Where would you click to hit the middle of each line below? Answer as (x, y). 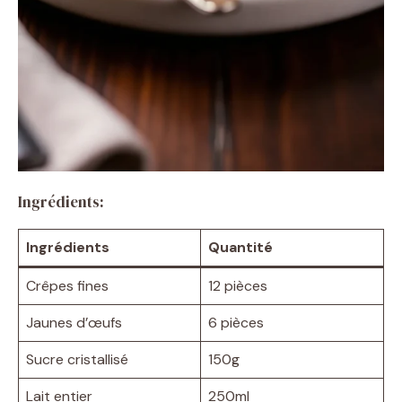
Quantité (240, 247)
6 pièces (236, 322)
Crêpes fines (67, 285)
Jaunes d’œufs (74, 322)
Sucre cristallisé (77, 359)
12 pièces (238, 285)
